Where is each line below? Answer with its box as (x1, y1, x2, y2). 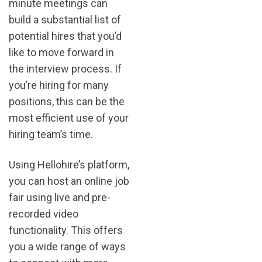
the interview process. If (9, 63, 122, 75)
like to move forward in (9, 46, 114, 59)
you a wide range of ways (9, 240, 126, 253)
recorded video (9, 208, 78, 220)
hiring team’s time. (9, 128, 93, 141)
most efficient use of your (9, 112, 129, 125)
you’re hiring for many (9, 79, 109, 92)
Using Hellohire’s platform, (9, 158, 129, 171)
